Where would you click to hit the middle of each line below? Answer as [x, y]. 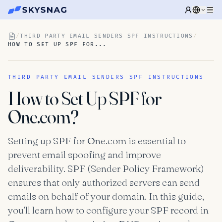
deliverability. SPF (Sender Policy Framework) [106, 168]
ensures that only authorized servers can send [104, 182]
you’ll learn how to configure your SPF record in [108, 210]
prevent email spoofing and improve [84, 154]
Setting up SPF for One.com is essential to [97, 140]
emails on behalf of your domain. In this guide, [106, 196]
